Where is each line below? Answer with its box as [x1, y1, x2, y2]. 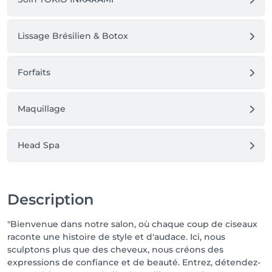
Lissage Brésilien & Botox [18, 30, 128, 41]
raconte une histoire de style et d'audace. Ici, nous [7, 231, 225, 242]
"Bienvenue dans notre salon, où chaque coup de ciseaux [7, 219, 257, 229]
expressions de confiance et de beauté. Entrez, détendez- [7, 257, 260, 268]
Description [7, 191, 93, 208]
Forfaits [18, 67, 50, 78]
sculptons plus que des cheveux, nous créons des [7, 244, 223, 255]
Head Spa [18, 140, 59, 151]
